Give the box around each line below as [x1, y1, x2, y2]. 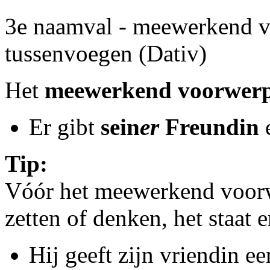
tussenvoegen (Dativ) [5, 40, 207, 66]
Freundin [159, 114, 259, 140]
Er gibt [29, 114, 101, 140]
